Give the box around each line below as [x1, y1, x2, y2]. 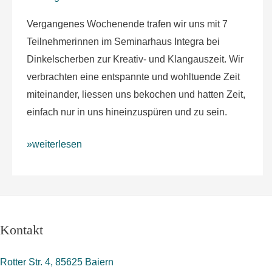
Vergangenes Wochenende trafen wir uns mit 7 [27, 18, 228, 29]
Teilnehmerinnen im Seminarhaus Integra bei [27, 36, 220, 47]
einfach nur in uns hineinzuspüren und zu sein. [27, 106, 227, 117]
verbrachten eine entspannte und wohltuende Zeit [27, 71, 240, 82]
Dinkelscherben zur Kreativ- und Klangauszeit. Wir [27, 53, 243, 64]
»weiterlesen [27, 138, 82, 149]
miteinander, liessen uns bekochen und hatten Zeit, [27, 89, 245, 100]
